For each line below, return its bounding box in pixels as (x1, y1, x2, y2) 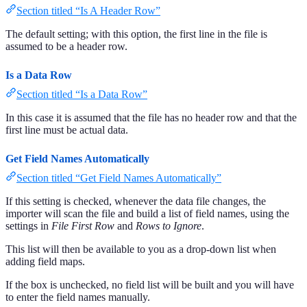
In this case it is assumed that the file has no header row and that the (5, 112, 297, 124)
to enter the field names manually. (5, 291, 150, 304)
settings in (5, 220, 51, 232)
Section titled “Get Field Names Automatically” (16, 172, 221, 184)
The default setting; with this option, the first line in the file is (5, 28, 267, 40)
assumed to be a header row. (5, 40, 127, 53)
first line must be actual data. (5, 124, 128, 136)
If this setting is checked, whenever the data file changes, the (5, 195, 266, 208)
